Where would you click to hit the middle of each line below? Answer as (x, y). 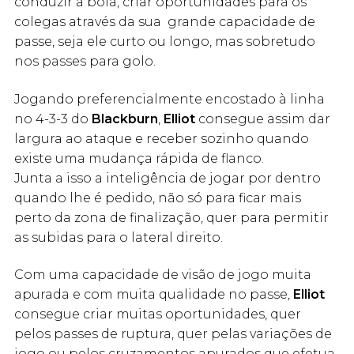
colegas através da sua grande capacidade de (165, 22)
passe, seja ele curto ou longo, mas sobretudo (165, 42)
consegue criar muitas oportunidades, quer (158, 314)
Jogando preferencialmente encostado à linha (169, 99)
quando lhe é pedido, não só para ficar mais (158, 198)
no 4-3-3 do (53, 119)
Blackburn (125, 119)
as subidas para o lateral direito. (120, 237)
